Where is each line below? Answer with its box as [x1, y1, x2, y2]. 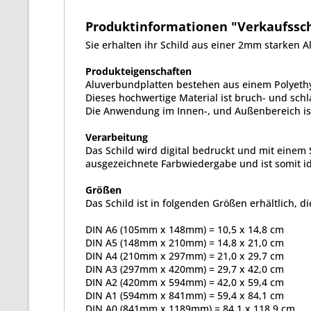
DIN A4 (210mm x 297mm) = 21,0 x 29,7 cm [85, 249, 284, 262]
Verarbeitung [85, 131, 148, 144]
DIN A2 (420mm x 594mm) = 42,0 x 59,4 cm [85, 276, 284, 289]
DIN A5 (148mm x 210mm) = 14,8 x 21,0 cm [85, 236, 284, 249]
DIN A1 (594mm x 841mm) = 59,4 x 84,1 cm [85, 289, 284, 302]
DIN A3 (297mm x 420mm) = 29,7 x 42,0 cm [85, 262, 284, 276]
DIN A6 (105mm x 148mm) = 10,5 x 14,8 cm [85, 223, 284, 236]
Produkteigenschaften [85, 65, 192, 78]
